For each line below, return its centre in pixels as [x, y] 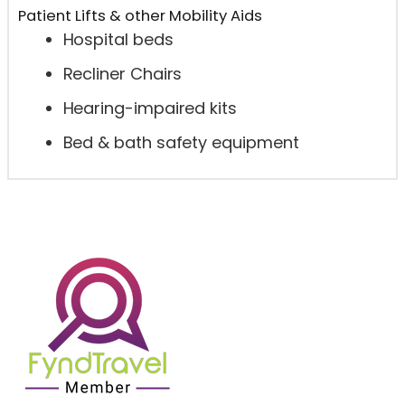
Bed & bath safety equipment [181, 143]
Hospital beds [118, 40]
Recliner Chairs [122, 74]
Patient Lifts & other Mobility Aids [140, 16]
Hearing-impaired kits [150, 108]
